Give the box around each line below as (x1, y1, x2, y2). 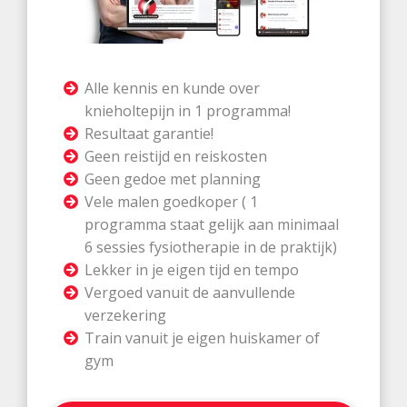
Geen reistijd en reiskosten (84, 146, 268, 167)
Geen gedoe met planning (84, 169, 262, 190)
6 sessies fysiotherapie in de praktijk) (84, 237, 338, 258)
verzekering (84, 305, 167, 326)
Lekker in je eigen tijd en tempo (84, 260, 303, 281)
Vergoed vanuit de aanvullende (84, 283, 296, 303)
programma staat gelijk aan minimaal (84, 214, 340, 235)
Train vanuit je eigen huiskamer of (84, 328, 321, 349)
